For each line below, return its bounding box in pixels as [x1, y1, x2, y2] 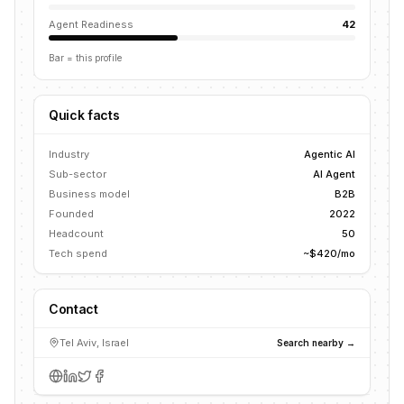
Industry [49, 148, 89, 161]
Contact [49, 301, 98, 317]
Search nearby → [277, 336, 355, 348]
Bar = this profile [49, 52, 122, 63]
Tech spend [49, 247, 107, 260]
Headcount [49, 227, 104, 240]
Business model [49, 188, 130, 200]
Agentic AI [304, 148, 355, 161]
